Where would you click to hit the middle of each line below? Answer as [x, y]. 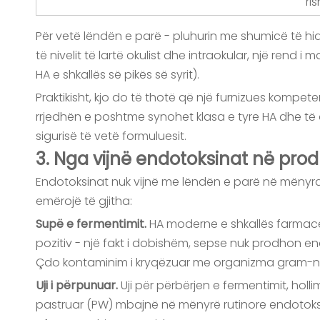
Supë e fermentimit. [92, 224]
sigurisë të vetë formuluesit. [111, 136]
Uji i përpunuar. [78, 285]
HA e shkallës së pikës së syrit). [117, 75]
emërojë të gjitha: [84, 201]
